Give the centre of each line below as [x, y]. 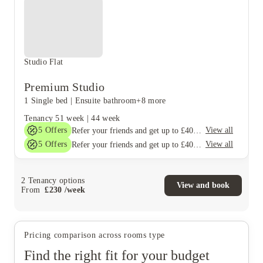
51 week [70, 118]
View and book [203, 185]
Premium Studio [65, 87]
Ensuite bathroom [106, 101]
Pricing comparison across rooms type [95, 235]
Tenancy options [55, 180]
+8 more [151, 101]
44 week [106, 118]
